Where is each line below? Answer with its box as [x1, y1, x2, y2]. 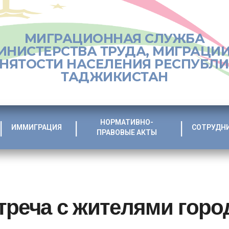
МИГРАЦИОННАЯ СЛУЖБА [24, 30, 205, 46]
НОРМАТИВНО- [100, 118, 153, 126]
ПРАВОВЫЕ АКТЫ [96, 128, 157, 136]
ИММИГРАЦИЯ [11, 123, 62, 131]
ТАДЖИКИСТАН [61, 68, 168, 84]
